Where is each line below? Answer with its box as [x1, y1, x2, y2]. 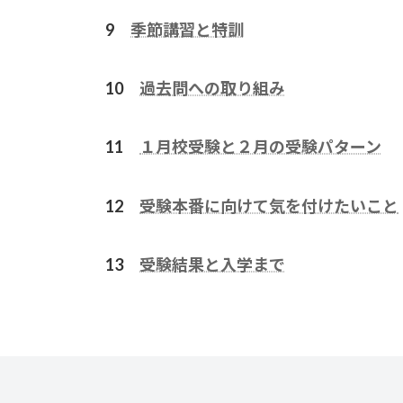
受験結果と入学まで [139, 255, 285, 275]
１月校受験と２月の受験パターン [139, 137, 381, 157]
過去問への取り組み [139, 77, 285, 98]
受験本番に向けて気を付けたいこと [139, 195, 399, 216]
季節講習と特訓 [130, 19, 244, 40]
